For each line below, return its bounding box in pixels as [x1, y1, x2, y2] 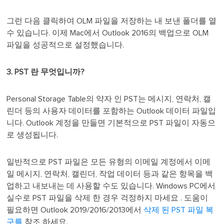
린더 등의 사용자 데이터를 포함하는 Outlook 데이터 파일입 [6, 107, 216, 115]
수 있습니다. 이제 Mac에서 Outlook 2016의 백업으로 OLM [6, 29, 209, 37]
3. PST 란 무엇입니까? [6, 68, 85, 76]
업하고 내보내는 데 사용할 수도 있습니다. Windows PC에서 [6, 182, 216, 190]
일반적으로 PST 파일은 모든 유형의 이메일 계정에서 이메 [6, 158, 211, 166]
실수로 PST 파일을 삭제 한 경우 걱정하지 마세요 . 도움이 [6, 194, 208, 202]
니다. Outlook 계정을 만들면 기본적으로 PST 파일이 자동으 [6, 119, 216, 127]
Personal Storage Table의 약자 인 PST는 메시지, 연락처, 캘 [6, 95, 211, 103]
